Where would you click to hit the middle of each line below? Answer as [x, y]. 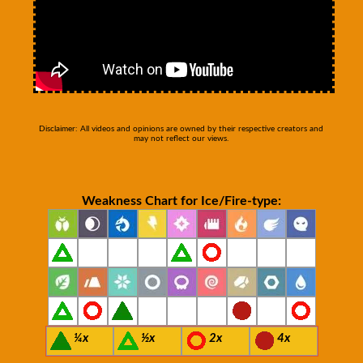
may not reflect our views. [181, 138]
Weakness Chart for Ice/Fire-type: [181, 201]
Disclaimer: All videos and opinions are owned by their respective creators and [181, 128]
